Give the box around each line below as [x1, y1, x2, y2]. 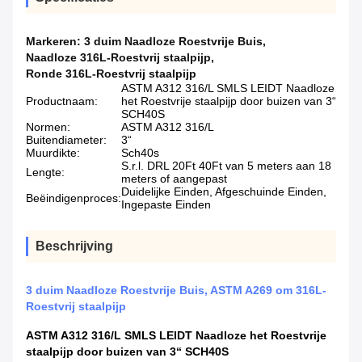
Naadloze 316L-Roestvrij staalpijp [26, 51, 211, 65]
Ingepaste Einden [121, 198, 211, 212]
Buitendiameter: [26, 133, 107, 147]
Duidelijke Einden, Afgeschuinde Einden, [121, 185, 326, 199]
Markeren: [26, 35, 84, 48]
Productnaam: [26, 95, 98, 108]
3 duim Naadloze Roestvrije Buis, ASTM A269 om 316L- [26, 284, 326, 297]
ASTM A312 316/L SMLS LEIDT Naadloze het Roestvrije [26, 329, 326, 343]
